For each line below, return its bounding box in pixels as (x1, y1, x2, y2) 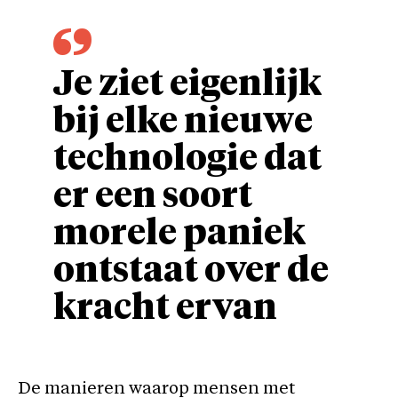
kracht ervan (53, 291, 277, 327)
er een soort (53, 179, 252, 215)
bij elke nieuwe (53, 104, 313, 140)
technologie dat (53, 141, 322, 178)
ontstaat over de (53, 253, 329, 290)
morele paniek (53, 216, 306, 252)
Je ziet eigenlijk (53, 67, 322, 103)
